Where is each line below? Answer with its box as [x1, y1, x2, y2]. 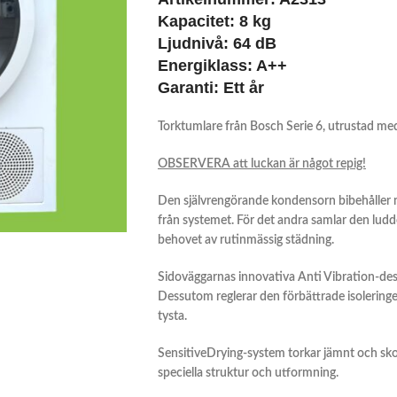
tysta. [157, 310, 187, 323]
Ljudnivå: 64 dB [157, 35, 276, 52]
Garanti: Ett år [157, 79, 264, 97]
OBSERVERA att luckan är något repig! [157, 158, 366, 170]
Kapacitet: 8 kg [157, 12, 271, 30]
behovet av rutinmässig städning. [157, 234, 334, 246]
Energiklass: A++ [157, 57, 287, 74]
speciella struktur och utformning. [157, 367, 339, 379]
